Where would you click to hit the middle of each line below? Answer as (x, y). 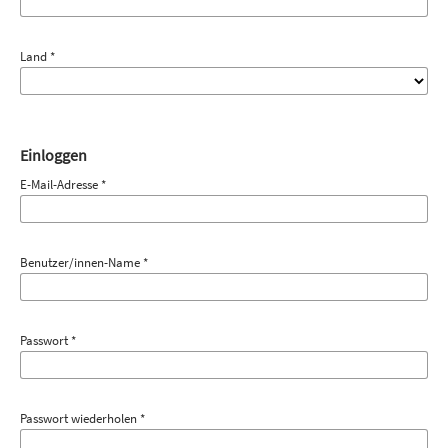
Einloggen (53, 154)
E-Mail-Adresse (60, 184)
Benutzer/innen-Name (81, 262)
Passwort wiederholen (79, 418)
